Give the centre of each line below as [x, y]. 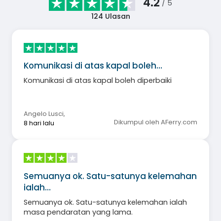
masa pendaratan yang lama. [78, 212]
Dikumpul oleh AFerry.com [156, 122]
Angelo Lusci [44, 114]
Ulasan [116, 17]
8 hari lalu [39, 123]
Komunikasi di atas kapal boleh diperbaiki [99, 81]
